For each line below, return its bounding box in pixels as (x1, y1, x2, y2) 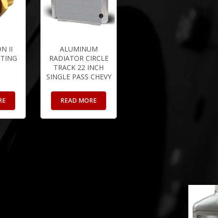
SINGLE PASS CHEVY (46, 72, 111, 82)
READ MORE (60, 96, 97, 105)
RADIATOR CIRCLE (49, 54, 109, 63)
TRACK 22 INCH (54, 63, 104, 73)
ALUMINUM (59, 44, 98, 54)
